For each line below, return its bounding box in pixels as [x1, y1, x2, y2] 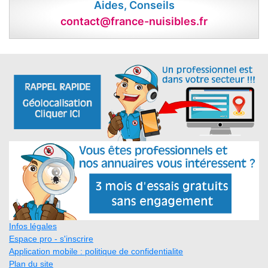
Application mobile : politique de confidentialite [9, 246, 183, 256]
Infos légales [9, 221, 57, 231]
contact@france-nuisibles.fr [60, 15, 208, 28]
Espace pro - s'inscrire [9, 233, 93, 243]
